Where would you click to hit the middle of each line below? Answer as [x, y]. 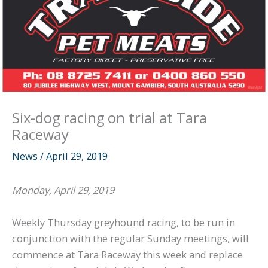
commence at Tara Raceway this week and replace [127, 254]
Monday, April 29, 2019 [63, 190]
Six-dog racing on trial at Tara [109, 118]
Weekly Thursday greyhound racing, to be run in [124, 222]
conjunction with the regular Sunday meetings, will [130, 238]
